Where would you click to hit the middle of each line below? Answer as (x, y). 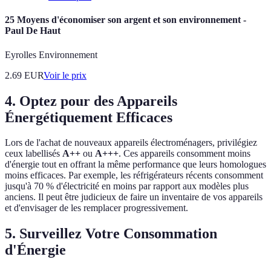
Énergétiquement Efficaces (89, 117)
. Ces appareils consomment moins (184, 154)
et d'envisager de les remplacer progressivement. (96, 208)
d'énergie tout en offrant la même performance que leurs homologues (135, 165)
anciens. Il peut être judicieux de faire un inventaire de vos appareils (134, 197)
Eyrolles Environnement (51, 54)
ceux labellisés (34, 154)
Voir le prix (65, 75)
